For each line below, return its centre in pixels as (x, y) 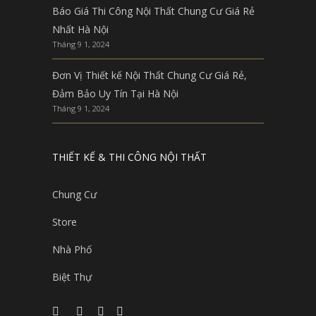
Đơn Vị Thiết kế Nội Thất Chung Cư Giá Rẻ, (150, 75)
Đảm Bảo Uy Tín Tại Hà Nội (115, 93)
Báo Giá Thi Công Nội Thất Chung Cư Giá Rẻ (153, 11)
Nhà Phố (72, 249)
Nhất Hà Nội (80, 29)
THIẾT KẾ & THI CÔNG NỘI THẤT (129, 157)
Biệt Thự (72, 276)
